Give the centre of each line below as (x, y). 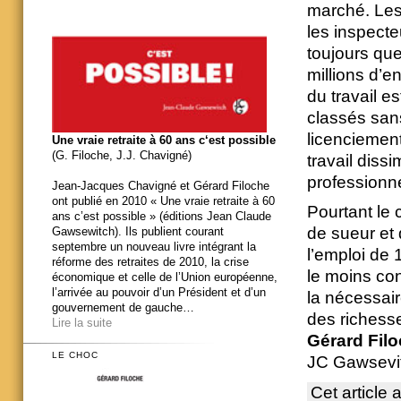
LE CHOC (75, 355)
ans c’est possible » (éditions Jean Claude (162, 216)
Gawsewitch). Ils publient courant (138, 231)
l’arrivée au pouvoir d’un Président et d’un (159, 292)
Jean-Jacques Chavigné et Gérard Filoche (161, 185)
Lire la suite (82, 322)
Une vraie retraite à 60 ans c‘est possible (164, 140)
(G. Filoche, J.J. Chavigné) (122, 155)
